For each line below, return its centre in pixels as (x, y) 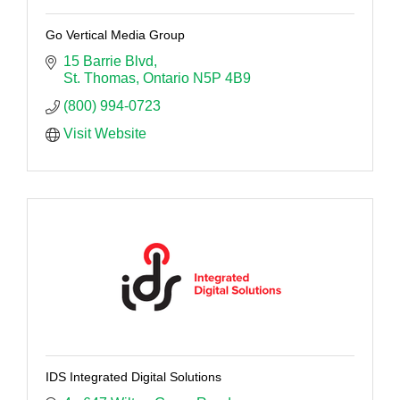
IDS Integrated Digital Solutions (133, 376)
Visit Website (105, 133)
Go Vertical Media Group (115, 34)
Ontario (166, 78)
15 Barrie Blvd (108, 61)
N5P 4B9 (222, 78)
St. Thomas (100, 78)
